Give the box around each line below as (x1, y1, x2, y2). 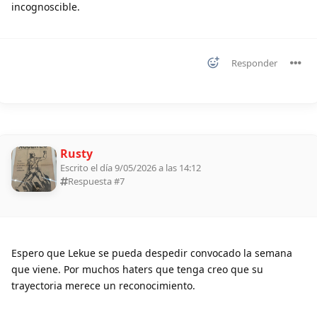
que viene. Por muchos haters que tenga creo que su (11, 263, 263, 277)
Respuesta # (68, 175, 120, 188)
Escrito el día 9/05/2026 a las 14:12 (60, 161, 201, 175)
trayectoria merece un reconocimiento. (11, 279, 195, 293)
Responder (231, 57, 277, 70)
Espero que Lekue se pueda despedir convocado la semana (11, 246, 292, 260)
